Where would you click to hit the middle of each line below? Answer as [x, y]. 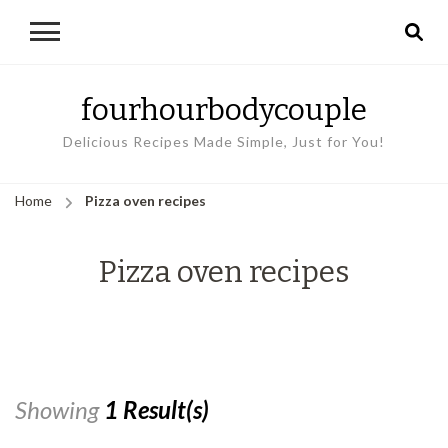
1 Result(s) [156, 409]
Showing [59, 409]
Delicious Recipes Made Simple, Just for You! [224, 141]
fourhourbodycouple [224, 110]
